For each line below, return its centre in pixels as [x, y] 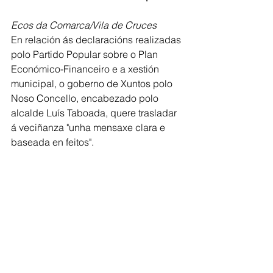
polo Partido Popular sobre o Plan [86, 54]
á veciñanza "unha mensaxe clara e [89, 127]
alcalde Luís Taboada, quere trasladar [95, 113]
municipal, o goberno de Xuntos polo [93, 83]
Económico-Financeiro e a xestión [86, 69]
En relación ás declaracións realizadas [97, 40]
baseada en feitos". [52, 142]
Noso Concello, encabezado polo [86, 98]
